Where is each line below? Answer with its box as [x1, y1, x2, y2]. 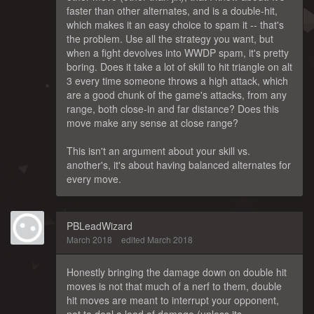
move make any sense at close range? [67, 115, 238, 130]
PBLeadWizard [67, 218, 132, 233]
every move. [67, 171, 121, 186]
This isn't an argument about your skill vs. [67, 143, 250, 158]
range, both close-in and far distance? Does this [67, 101, 279, 116]
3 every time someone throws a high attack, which [67, 73, 288, 88]
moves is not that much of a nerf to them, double [67, 278, 282, 293]
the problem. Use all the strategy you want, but [67, 31, 273, 46]
